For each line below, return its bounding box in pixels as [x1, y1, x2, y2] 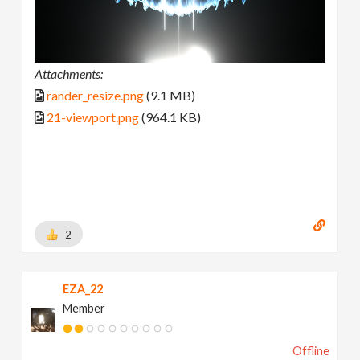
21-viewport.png [47, 109, 140, 125]
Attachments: [35, 66, 104, 82]
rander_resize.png [47, 88, 145, 104]
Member [63, 301, 106, 315]
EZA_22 [63, 281, 104, 296]
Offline [292, 343, 329, 358]
